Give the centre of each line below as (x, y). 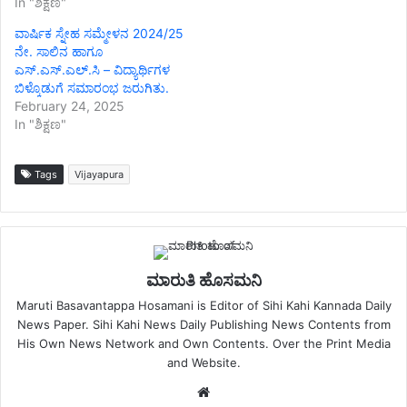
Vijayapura (99, 175)
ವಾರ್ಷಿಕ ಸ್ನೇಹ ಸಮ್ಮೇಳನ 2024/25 (99, 34)
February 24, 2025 (69, 106)
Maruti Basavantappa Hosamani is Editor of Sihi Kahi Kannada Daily (203, 306)
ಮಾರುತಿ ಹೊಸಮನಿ (203, 281)
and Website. (203, 363)
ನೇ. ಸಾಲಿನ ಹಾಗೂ (59, 52)
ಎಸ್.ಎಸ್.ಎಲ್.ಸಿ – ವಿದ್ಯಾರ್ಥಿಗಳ (92, 70)
